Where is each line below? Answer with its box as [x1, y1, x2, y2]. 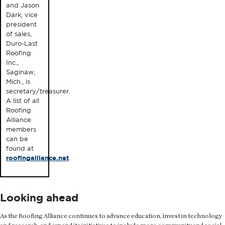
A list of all [6, 96, 39, 104]
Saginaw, [6, 68, 35, 76]
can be [6, 135, 28, 143]
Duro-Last [6, 39, 38, 47]
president [6, 20, 37, 28]
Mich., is [6, 77, 30, 85]
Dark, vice [6, 11, 38, 19]
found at [6, 144, 34, 152]
